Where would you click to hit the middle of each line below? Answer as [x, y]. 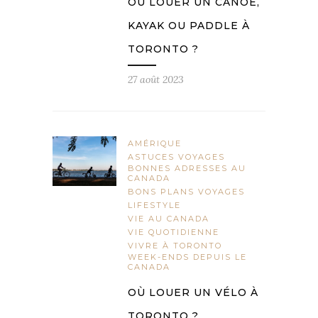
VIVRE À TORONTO [175, 246]
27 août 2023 [156, 80]
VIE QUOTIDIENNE [174, 232]
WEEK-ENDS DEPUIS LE [187, 257]
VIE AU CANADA [169, 219]
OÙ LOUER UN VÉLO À [193, 293]
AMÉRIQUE [155, 144]
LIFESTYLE [154, 205]
